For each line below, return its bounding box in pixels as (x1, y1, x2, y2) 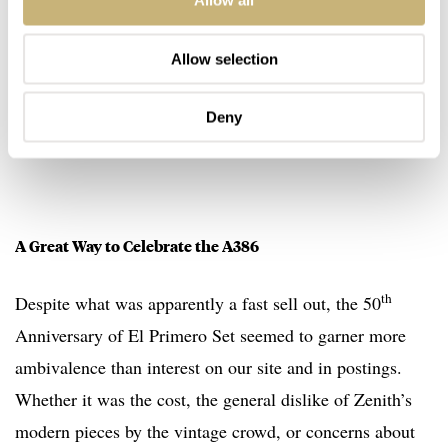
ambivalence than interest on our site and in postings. (15, 355, 408, 380)
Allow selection (170, 50, 278, 67)
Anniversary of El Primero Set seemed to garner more (15, 323, 406, 348)
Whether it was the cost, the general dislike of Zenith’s (15, 387, 412, 412)
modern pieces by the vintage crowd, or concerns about (15, 419, 415, 444)
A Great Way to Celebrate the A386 (15, 236, 259, 257)
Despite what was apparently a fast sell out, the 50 (15, 291, 381, 316)
